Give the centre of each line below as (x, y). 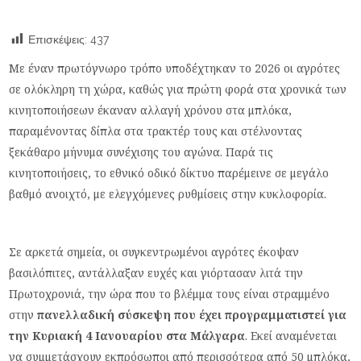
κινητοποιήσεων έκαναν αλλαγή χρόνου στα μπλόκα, (151, 110)
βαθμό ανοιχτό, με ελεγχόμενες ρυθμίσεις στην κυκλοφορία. (168, 194)
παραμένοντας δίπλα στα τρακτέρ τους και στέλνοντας (156, 131)
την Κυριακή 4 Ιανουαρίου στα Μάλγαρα (127, 336)
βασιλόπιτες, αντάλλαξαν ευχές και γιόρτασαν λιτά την (156, 273)
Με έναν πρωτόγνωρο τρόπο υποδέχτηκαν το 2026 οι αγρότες (175, 68)
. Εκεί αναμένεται (291, 336)
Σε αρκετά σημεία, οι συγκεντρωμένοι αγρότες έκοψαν (154, 252)
